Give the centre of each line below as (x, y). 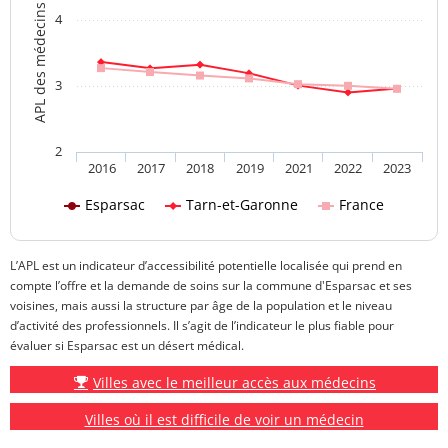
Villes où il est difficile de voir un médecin (224, 419)
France (361, 204)
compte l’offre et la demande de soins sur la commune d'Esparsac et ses (211, 285)
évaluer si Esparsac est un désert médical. (127, 345)
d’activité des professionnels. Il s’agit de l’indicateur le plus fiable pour (202, 325)
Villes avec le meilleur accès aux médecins (234, 382)
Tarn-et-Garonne (242, 204)
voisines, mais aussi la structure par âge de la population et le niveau (201, 305)
